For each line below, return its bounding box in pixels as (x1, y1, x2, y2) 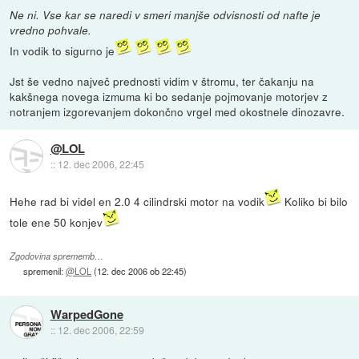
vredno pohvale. (10, 22, 92, 38)
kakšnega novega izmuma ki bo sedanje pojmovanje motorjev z (10, 88, 329, 105)
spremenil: (23, 264, 67, 277)
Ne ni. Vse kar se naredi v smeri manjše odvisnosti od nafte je (10, 7, 321, 23)
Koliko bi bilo (281, 193, 349, 210)
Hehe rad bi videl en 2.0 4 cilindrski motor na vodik (10, 193, 265, 210)
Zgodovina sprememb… (10, 249, 104, 262)
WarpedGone (50, 305, 123, 323)
